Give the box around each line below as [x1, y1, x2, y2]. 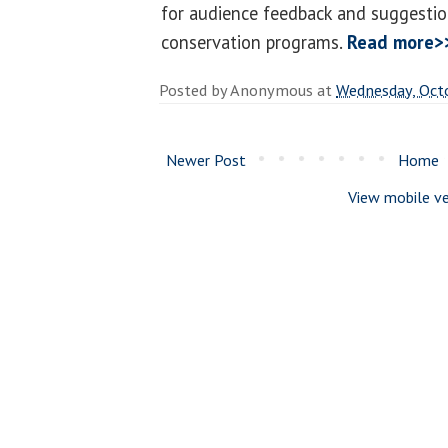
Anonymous [230, 78, 313, 101]
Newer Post [166, 149, 246, 170]
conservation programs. [161, 29, 347, 54]
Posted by [159, 78, 230, 101]
